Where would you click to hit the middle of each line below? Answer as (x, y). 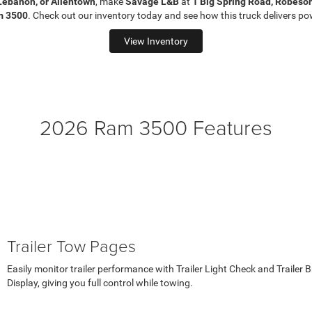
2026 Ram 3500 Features (156, 127)
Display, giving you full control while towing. (100, 283)
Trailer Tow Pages (71, 246)
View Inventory (156, 41)
